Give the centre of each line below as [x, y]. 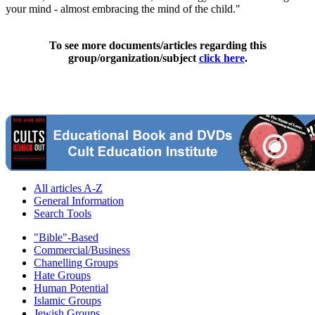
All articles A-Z [68, 188]
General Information [79, 200]
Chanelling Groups [76, 262]
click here [221, 58]
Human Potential [71, 288]
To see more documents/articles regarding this [157, 45]
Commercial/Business [82, 250]
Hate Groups [62, 275]
